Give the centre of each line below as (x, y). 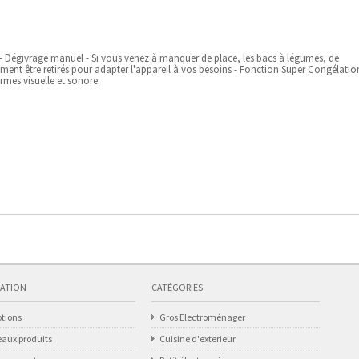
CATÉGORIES (177, 287)
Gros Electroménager (202, 317)
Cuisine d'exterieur (198, 339)
